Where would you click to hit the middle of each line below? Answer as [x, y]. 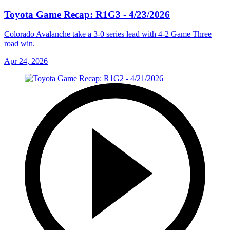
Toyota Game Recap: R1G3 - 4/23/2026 [87, 14]
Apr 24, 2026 [26, 61]
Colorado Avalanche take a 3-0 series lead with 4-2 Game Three [108, 34]
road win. [20, 44]
